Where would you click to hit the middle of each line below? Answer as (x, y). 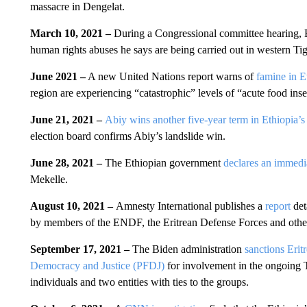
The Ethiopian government (164, 163)
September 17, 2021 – (81, 249)
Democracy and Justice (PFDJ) (98, 266)
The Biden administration (188, 249)
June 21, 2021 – (67, 120)
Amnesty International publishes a (190, 206)
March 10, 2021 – (70, 33)
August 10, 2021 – (73, 206)
